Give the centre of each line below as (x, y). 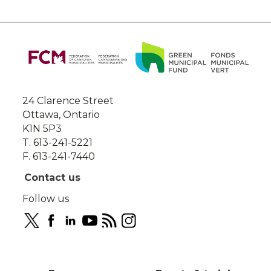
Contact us (53, 177)
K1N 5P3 (42, 129)
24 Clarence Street (68, 101)
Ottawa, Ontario (61, 115)
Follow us (46, 198)
